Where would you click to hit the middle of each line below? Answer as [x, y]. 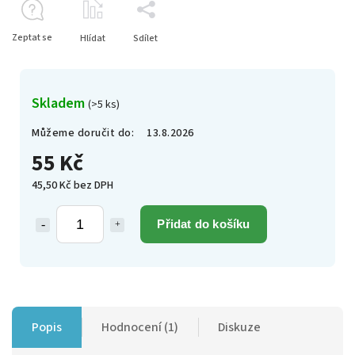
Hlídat [93, 38]
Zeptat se [32, 37]
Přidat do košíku [204, 223]
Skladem [60, 103]
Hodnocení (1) [140, 327]
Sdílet [145, 38]
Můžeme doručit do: [83, 133]
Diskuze [239, 327]
